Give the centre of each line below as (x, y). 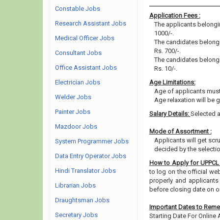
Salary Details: (170, 114)
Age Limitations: (172, 82)
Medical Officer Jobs (85, 38)
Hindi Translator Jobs (85, 171)
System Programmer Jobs (92, 141)
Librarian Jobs (75, 185)
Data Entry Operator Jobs (91, 156)
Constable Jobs (78, 9)
